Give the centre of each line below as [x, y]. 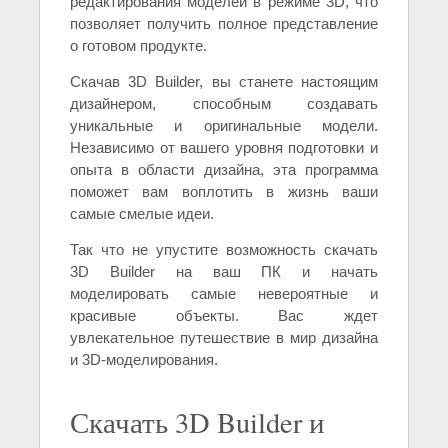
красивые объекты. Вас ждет [224, 316]
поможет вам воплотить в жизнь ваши [224, 192]
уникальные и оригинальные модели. [224, 126]
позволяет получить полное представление [224, 24]
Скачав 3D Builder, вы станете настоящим [224, 82]
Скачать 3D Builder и [197, 422]
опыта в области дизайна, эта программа [224, 170]
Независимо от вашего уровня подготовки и [224, 148]
